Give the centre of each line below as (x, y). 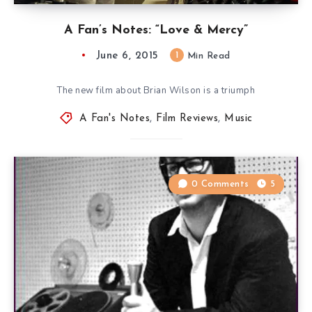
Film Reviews (187, 118)
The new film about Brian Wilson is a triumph (156, 90)
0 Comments (220, 184)
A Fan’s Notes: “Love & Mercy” (156, 30)
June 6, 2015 (127, 56)
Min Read (207, 56)
